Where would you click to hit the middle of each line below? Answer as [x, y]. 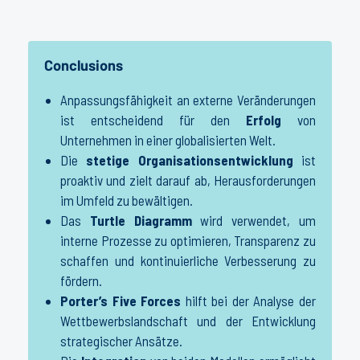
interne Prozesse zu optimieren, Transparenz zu [188, 241]
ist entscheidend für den [153, 120]
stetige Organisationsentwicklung [190, 160]
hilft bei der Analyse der [249, 301]
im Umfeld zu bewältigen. [127, 200]
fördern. [81, 281]
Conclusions [84, 65]
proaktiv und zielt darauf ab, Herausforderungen [188, 180]
